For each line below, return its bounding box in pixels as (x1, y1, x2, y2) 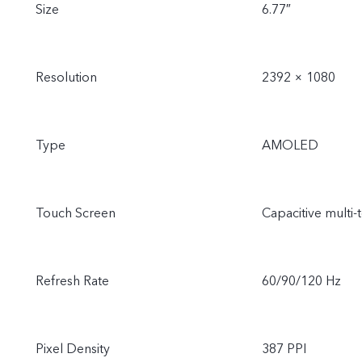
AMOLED (262, 137, 318, 154)
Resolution (36, 69, 97, 86)
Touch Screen (36, 204, 116, 222)
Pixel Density (36, 340, 110, 358)
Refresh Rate (36, 272, 109, 290)
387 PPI (262, 340, 306, 358)
